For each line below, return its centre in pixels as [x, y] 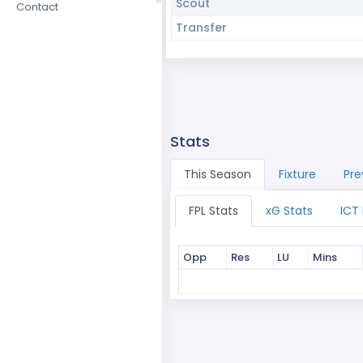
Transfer [201, 28]
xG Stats [289, 211]
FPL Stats [214, 211]
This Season [218, 174]
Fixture [297, 174]
